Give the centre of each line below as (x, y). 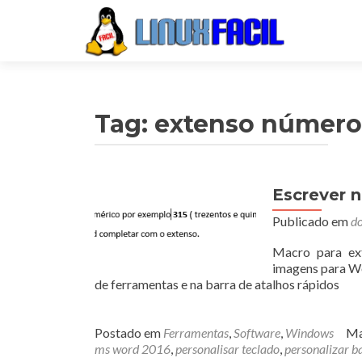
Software (257, 333)
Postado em (129, 333)
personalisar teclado (227, 349)
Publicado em (311, 221)
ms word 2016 (133, 349)
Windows (309, 333)
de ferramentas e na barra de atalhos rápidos (217, 284)
